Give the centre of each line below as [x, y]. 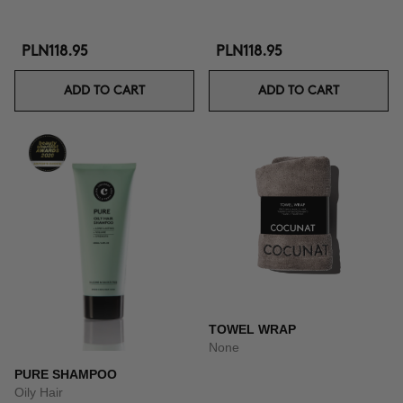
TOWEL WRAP [252, 329]
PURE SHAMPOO [66, 374]
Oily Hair [39, 392]
